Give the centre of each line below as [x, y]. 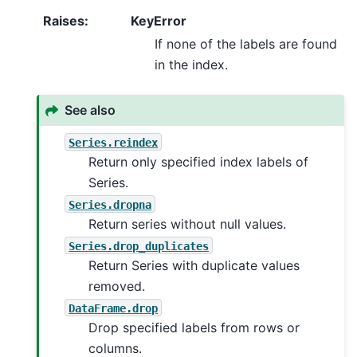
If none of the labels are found [246, 44]
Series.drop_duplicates [139, 246]
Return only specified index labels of [199, 162]
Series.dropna [110, 204]
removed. [117, 286]
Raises [64, 21]
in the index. [191, 65]
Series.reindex [114, 142]
